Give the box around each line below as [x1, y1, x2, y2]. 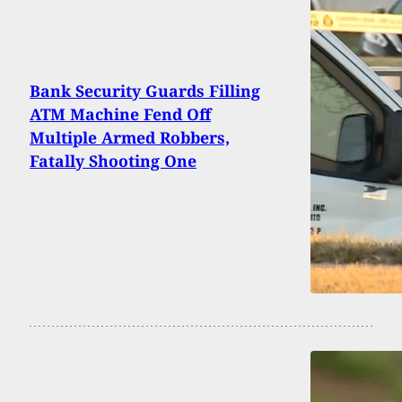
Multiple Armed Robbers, [30, 126, 230, 148]
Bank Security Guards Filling [30, 79, 260, 101]
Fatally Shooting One [30, 149, 197, 171]
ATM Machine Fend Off [30, 102, 211, 125]
